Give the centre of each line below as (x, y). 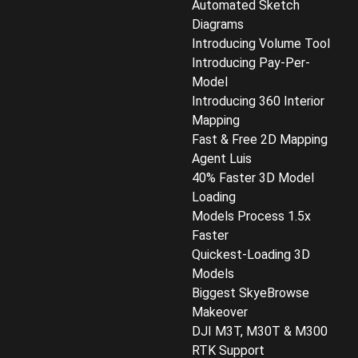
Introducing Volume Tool (261, 44)
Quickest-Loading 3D (251, 255)
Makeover (220, 312)
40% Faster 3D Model (253, 178)
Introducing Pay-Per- (251, 63)
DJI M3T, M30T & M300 (260, 331)
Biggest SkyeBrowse (251, 293)
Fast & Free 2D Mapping (260, 139)
